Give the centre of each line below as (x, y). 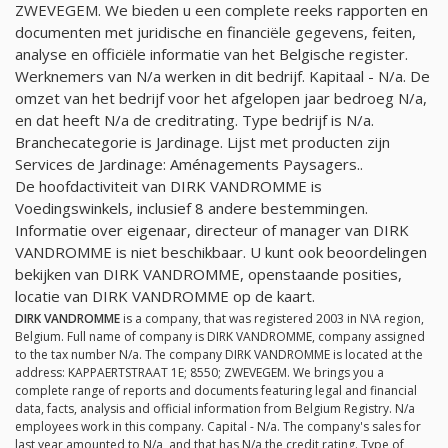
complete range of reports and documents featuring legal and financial (216, 391)
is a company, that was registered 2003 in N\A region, (272, 319)
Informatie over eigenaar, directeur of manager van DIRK (212, 229)
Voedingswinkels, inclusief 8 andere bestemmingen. (191, 207)
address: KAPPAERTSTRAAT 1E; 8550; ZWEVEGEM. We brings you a (199, 373)
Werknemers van (75, 75)
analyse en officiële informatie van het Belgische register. (211, 53)
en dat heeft (59, 119)
